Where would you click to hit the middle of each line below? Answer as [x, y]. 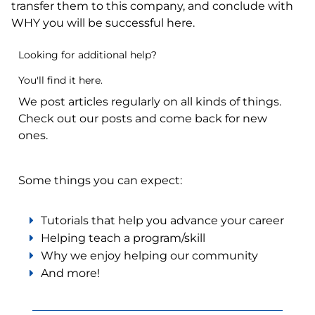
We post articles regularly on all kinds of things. [150, 102]
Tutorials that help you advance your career [162, 221]
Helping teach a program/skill [123, 238]
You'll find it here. [60, 81]
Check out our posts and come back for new [143, 119]
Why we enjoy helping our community [149, 256]
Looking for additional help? [88, 55]
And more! [70, 274]
